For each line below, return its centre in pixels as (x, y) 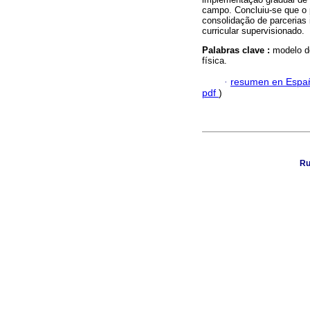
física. (215, 61)
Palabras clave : (237, 51)
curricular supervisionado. (253, 31)
